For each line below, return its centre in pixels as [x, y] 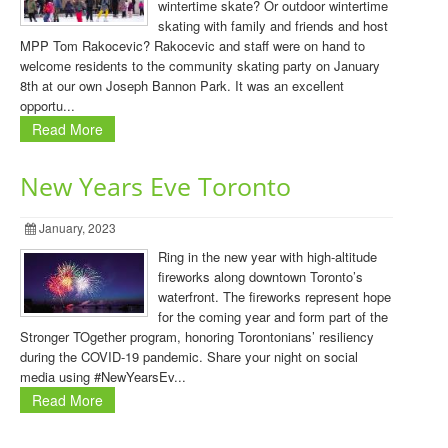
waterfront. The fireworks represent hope [274, 296]
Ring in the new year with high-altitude [267, 256]
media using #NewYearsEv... [103, 376]
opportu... [47, 105]
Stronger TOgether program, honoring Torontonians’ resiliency [197, 336]
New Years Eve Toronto [155, 186]
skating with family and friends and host [273, 25]
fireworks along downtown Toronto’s [260, 276]
